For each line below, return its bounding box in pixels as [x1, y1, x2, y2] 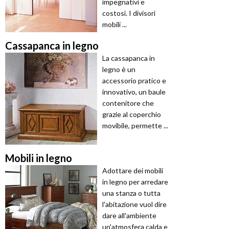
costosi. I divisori [102, 9, 155, 18]
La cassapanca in [102, 54, 155, 63]
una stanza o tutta [102, 189, 161, 198]
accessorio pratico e [102, 76, 166, 85]
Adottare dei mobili [102, 166, 163, 175]
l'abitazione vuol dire [102, 200, 167, 209]
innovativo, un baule [102, 87, 166, 97]
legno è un [102, 65, 135, 74]
